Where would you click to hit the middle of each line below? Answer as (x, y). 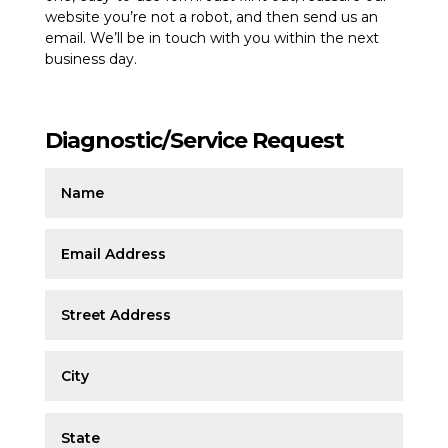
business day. (90, 59)
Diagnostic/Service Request (194, 141)
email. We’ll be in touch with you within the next (211, 38)
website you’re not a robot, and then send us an (211, 17)
